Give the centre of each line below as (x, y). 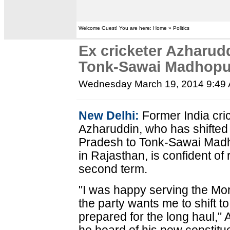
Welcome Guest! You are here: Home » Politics (134, 28)
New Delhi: (109, 116)
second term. (113, 169)
